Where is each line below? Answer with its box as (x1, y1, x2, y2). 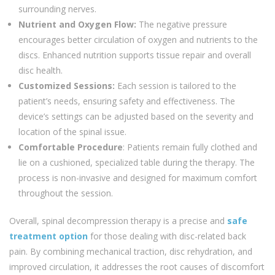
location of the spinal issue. (18, 125, 126, 137)
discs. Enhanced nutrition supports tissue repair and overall (18, 48, 251, 61)
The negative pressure (136, 18, 227, 30)
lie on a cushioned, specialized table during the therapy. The (18, 156, 255, 168)
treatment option (9, 230, 88, 242)
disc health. (18, 64, 63, 76)
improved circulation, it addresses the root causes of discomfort (9, 260, 265, 273)
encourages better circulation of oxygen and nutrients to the (18, 33, 258, 45)
